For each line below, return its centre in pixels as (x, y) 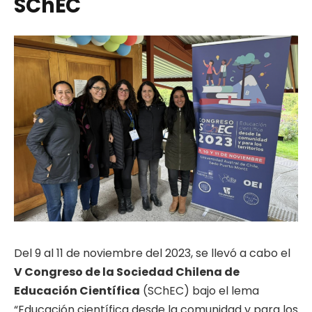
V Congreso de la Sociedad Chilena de (127, 272)
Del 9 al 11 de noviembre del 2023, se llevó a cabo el (152, 253)
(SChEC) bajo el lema (200, 290)
